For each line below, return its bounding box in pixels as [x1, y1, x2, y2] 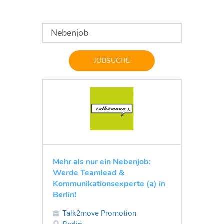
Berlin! [53, 189, 76, 200]
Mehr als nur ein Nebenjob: [53, 156, 151, 167]
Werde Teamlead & [53, 167, 124, 178]
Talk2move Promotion [62, 208, 136, 218]
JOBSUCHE [94, 55, 130, 65]
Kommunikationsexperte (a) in [53, 178, 165, 189]
